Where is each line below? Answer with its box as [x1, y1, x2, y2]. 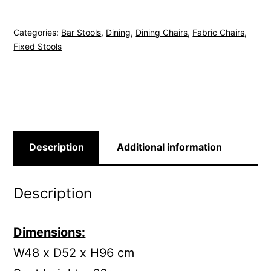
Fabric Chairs [192, 27, 245, 38]
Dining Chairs [135, 27, 188, 38]
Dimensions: [13, 225, 86, 240]
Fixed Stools [13, 41, 62, 51]
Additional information [116, 141, 222, 153]
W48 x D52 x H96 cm [13, 246, 135, 261]
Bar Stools [61, 27, 102, 38]
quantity [13, 48, 56, 61]
